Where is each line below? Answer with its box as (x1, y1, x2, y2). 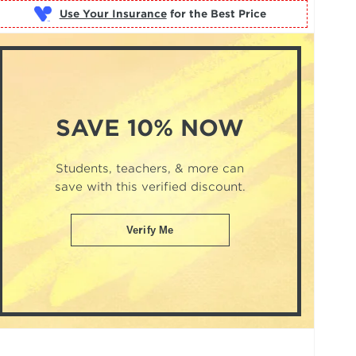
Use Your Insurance (59, 8, 167, 21)
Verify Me (126, 224, 174, 237)
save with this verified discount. (54, 179, 246, 193)
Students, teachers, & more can (56, 161, 245, 175)
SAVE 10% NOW (56, 114, 245, 141)
